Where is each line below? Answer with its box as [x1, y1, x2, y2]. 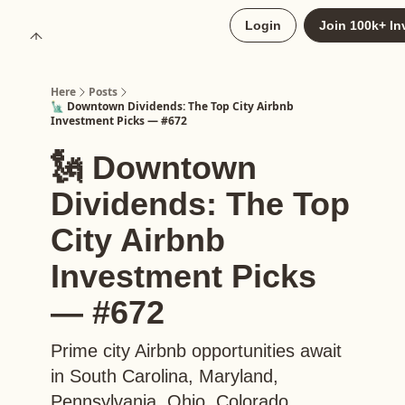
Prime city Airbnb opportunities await [51, 341, 342, 361]
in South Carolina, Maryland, [51, 366, 278, 386]
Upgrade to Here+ [72, 21, 161, 33]
